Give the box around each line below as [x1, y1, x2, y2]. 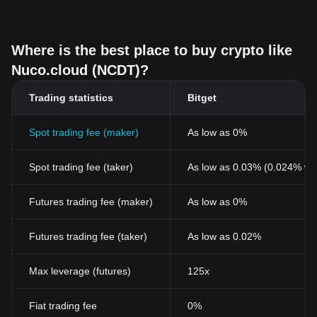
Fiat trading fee [29, 300, 97, 311]
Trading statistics [29, 92, 113, 103]
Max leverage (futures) [29, 265, 131, 277]
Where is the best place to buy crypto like [11, 42, 292, 58]
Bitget [188, 92, 217, 103]
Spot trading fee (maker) [29, 127, 139, 138]
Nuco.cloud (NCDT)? [11, 62, 149, 78]
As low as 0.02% [188, 231, 261, 242]
